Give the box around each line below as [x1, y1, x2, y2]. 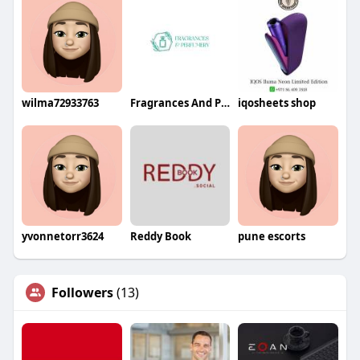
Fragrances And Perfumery [220, 96, 230, 111]
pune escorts [238, 228, 306, 243]
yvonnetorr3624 [21, 228, 104, 243]
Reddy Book [129, 228, 191, 243]
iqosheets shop [238, 96, 317, 111]
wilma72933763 [21, 96, 99, 111]
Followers [51, 283, 113, 301]
